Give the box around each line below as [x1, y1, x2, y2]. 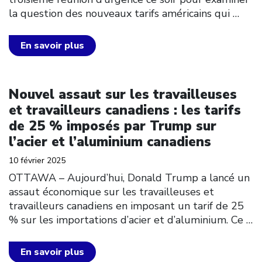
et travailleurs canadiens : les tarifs [9, 101, 241, 119]
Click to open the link [8, 77, 118, 91]
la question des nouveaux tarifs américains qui [9, 6, 230, 20]
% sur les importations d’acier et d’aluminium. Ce [9, 213, 243, 227]
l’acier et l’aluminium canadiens [9, 133, 211, 151]
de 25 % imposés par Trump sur [9, 117, 216, 135]
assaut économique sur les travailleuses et [9, 185, 214, 199]
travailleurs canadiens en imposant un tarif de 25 [9, 199, 244, 213]
